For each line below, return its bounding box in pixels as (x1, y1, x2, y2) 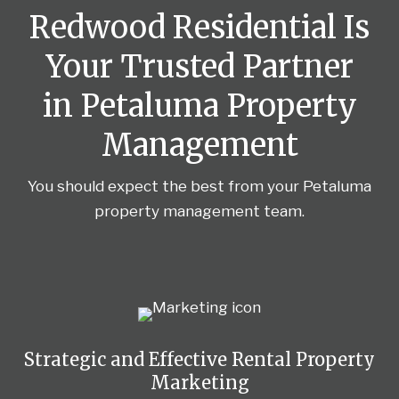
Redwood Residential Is (29, 8, 370, 46)
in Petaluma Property (42, 86, 357, 125)
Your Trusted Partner (45, 47, 354, 85)
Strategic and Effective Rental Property (24, 347, 375, 370)
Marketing (150, 370, 249, 394)
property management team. (94, 201, 305, 220)
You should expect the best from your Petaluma (28, 176, 371, 195)
